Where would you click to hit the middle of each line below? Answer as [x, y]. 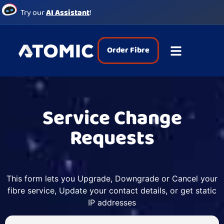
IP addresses [112, 202]
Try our [33, 13]
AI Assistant [68, 13]
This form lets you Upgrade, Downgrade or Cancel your [112, 178]
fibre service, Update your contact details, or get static [112, 190]
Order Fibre [128, 50]
